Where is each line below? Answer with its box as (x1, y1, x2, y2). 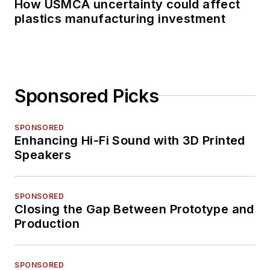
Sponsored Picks (14, 84, 159, 107)
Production (14, 216, 80, 231)
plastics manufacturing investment (14, 11, 226, 26)
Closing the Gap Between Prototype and (14, 201, 254, 216)
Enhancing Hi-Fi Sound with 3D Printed (14, 133, 245, 148)
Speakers (14, 147, 72, 162)
